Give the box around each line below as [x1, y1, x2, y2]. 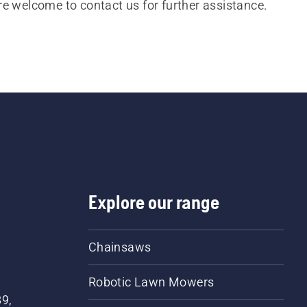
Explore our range [88, 191, 219, 213]
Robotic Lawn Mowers [88, 275, 214, 289]
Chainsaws [88, 240, 151, 254]
